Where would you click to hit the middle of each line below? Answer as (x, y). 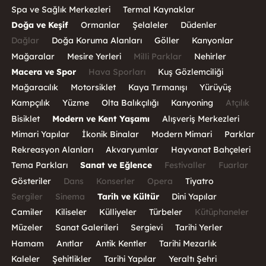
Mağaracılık (34, 88)
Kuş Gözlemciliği (190, 72)
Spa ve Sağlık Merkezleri (61, 9)
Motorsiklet (93, 88)
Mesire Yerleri (94, 56)
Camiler (27, 212)
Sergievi (146, 228)
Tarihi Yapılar (130, 259)
